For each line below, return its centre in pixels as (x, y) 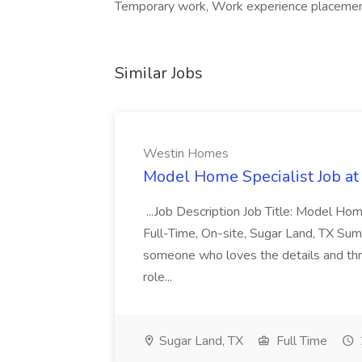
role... (159, 277)
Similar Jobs (159, 73)
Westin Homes (186, 154)
